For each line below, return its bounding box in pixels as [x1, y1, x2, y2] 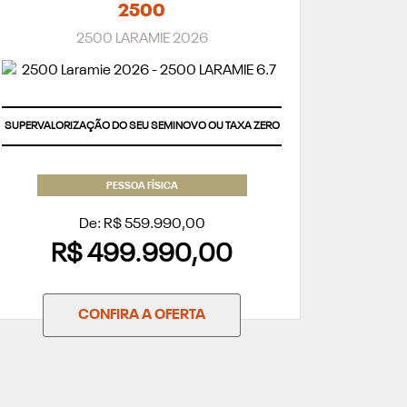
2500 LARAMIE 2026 [75, 31, 208, 46]
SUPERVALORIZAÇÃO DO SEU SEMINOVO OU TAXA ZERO [4, 121, 280, 133]
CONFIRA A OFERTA [78, 307, 205, 323]
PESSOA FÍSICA [105, 181, 178, 192]
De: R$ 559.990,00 [78, 216, 205, 232]
